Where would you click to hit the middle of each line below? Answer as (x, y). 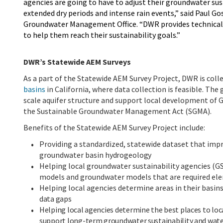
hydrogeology (128, 155)
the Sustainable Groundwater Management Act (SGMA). (117, 111)
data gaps (56, 198)
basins (34, 89)
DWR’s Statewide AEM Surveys (77, 61)
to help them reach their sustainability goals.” (102, 35)
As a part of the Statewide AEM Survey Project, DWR (111, 78)
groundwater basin (71, 155)
